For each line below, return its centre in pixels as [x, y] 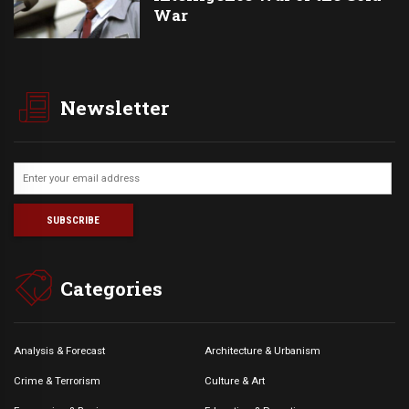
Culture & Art [235, 380]
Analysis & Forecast [59, 350]
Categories [112, 288]
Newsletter [115, 107]
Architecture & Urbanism [262, 350]
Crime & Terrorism [57, 380]
